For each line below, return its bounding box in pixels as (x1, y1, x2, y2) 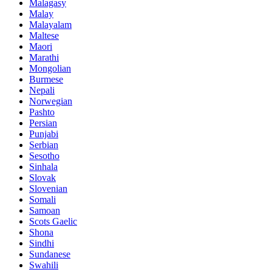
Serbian (29, 140, 58, 151)
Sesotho (29, 151, 59, 161)
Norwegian (29, 96, 72, 107)
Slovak (29, 172, 56, 183)
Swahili (29, 260, 58, 271)
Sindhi (29, 238, 54, 249)
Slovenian (29, 183, 67, 194)
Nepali (29, 85, 55, 96)
